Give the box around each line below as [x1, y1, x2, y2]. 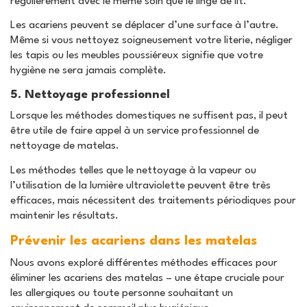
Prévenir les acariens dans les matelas [10, 234, 257, 248]
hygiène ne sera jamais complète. [10, 65, 167, 77]
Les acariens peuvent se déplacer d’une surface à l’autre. [10, 20, 279, 32]
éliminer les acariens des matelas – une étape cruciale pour [10, 273, 284, 284]
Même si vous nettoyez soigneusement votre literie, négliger [10, 35, 293, 47]
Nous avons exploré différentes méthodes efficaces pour [10, 258, 278, 269]
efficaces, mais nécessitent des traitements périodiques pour [10, 195, 296, 206]
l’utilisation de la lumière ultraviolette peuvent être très [10, 180, 271, 191]
